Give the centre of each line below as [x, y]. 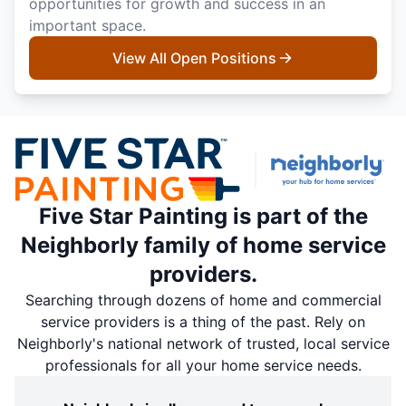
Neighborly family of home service [203, 246]
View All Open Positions [194, 58]
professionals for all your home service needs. [203, 366]
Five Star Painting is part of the [203, 217]
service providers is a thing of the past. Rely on [203, 322]
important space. [87, 25]
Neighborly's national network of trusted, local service [203, 344]
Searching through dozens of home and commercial [203, 300]
